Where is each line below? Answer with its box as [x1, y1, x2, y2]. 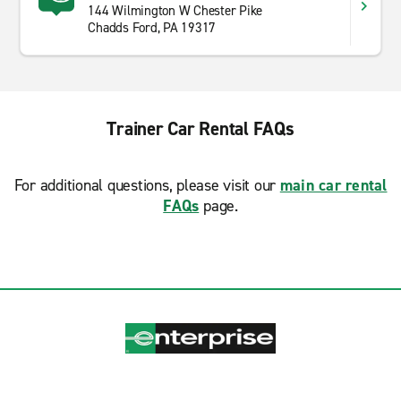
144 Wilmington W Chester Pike [88, 2, 263, 20]
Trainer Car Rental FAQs [107, 116, 294, 141]
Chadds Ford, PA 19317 [88, 19, 217, 37]
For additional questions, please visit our [13, 175, 280, 196]
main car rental [279, 175, 388, 196]
